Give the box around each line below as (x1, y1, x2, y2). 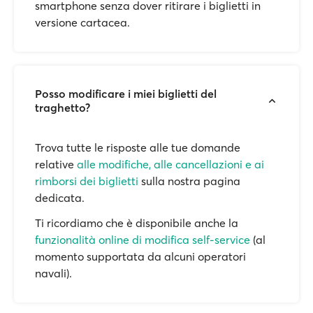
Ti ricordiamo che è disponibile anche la (35, 216, 238, 230)
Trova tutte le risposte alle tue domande (35, 140, 240, 154)
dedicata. (35, 191, 85, 205)
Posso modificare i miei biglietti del (35, 87, 217, 101)
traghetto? (35, 101, 90, 115)
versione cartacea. (35, 15, 130, 29)
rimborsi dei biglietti (35, 174, 138, 188)
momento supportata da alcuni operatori (35, 249, 246, 263)
